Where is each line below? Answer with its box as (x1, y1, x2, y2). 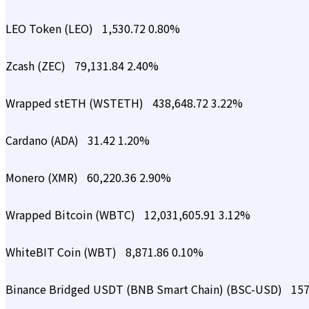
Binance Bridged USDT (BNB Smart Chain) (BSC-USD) (6, 281, 285, 298)
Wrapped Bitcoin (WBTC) (6, 206, 138, 223)
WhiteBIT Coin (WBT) (6, 243, 119, 261)
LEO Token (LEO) (6, 20, 96, 37)
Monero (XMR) (6, 169, 81, 186)
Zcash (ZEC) (6, 57, 68, 74)
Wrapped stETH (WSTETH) (6, 94, 146, 112)
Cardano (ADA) (6, 132, 81, 149)
